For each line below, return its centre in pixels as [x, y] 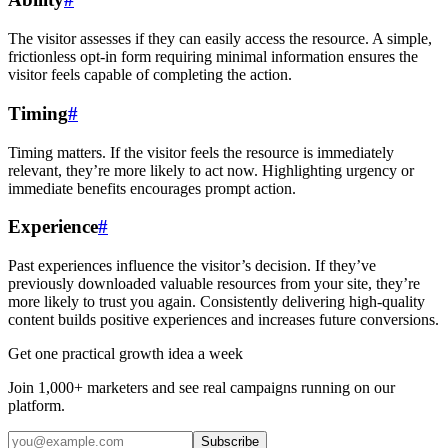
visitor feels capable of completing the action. [150, 75]
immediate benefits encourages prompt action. [152, 188]
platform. [36, 405]
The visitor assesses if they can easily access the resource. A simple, [220, 39]
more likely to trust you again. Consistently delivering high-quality [216, 301]
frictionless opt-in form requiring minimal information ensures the [213, 57]
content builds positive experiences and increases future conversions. [223, 319]
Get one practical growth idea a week [125, 353]
